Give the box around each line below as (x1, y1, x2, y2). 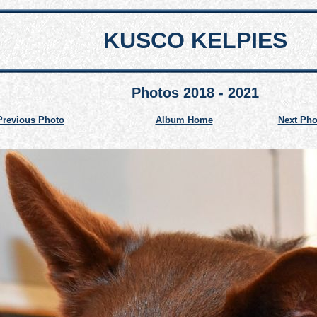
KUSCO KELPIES (103, 28, 287, 53)
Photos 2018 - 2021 (132, 85, 259, 101)
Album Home (155, 115, 213, 126)
